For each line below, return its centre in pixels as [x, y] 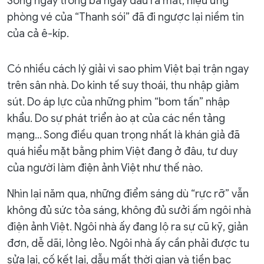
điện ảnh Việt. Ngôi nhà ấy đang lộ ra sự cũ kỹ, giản [128, 227]
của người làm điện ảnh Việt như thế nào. [105, 168]
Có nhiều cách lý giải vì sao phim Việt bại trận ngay [128, 69]
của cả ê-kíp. [38, 34]
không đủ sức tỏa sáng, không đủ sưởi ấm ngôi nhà [129, 210]
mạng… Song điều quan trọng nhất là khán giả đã [123, 135]
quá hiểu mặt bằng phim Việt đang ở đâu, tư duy [122, 151]
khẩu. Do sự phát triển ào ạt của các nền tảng [116, 118]
